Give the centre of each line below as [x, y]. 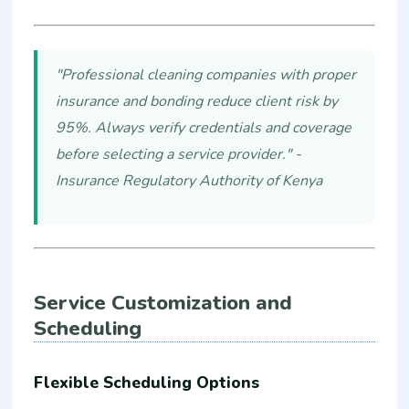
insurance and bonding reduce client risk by [197, 101]
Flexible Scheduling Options [147, 383]
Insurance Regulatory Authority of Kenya [189, 180]
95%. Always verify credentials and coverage [204, 127]
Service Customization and [163, 303]
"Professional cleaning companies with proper [206, 74]
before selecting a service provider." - [179, 154]
